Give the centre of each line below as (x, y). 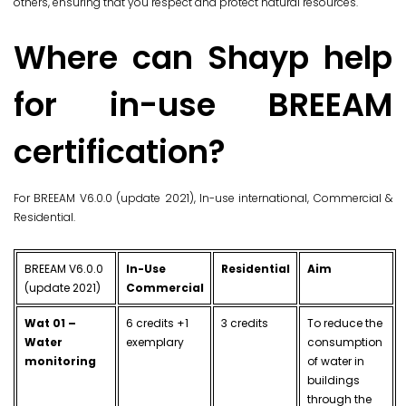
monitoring (60, 362)
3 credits (244, 324)
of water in (335, 362)
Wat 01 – (50, 324)
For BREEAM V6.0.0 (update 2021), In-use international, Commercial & (203, 198)
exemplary (155, 343)
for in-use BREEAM (203, 105)
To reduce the (344, 324)
